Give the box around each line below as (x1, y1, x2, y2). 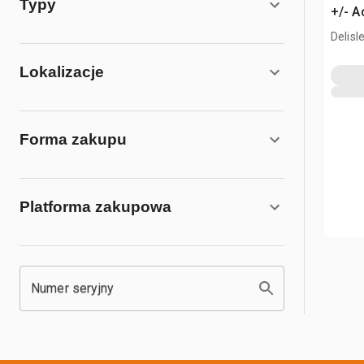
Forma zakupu (19, 131, 127, 148)
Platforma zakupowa (19, 198, 171, 215)
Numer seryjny (31, 280, 114, 296)
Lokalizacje (19, 63, 104, 80)
